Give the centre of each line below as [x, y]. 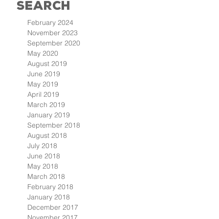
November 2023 [53, 33]
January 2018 [49, 197]
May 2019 [43, 84]
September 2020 [54, 43]
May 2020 [43, 53]
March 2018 [46, 176]
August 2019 [47, 64]
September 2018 [54, 125]
